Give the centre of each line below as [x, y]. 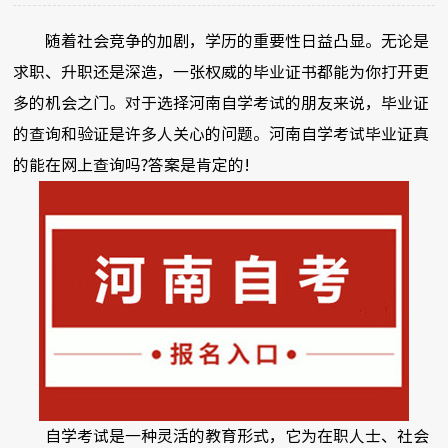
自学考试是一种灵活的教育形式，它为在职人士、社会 [221, 436]
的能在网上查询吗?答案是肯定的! [132, 165]
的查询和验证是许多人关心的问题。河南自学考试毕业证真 [221, 134]
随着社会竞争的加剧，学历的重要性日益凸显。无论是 [221, 41]
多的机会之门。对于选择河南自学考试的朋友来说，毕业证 [221, 103]
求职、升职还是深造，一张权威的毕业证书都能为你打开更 [221, 72]
